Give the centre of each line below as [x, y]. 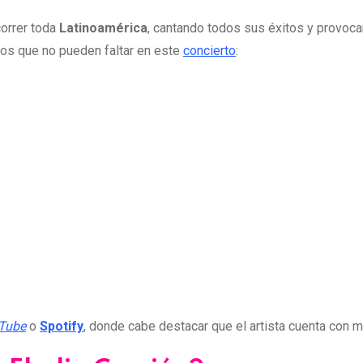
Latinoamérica [103, 28]
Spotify [62, 326]
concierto [209, 50]
